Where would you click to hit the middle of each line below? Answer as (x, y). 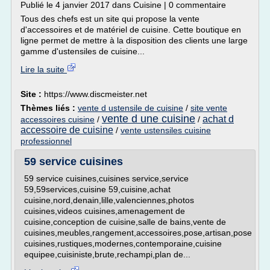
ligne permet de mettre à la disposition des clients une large (134, 40)
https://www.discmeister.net (96, 94)
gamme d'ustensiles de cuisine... (83, 51)
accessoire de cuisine (67, 130)
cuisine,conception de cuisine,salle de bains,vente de (125, 222)
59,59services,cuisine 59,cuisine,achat (97, 189)
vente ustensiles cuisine (166, 130)
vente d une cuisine (149, 119)
